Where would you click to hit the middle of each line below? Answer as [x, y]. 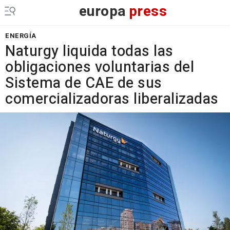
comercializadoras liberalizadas [112, 99]
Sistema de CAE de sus [84, 83]
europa [102, 12]
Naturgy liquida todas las [89, 51]
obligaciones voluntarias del [100, 67]
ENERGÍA [21, 36]
